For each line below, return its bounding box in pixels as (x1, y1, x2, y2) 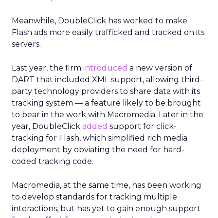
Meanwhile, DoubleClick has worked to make (12, 16, 187, 25)
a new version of (127, 63, 192, 73)
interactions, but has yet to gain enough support (12, 204, 200, 213)
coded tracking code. (12, 157, 93, 166)
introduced (83, 63, 127, 73)
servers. (12, 39, 41, 49)
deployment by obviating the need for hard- (12, 145, 184, 154)
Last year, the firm (12, 63, 83, 73)
